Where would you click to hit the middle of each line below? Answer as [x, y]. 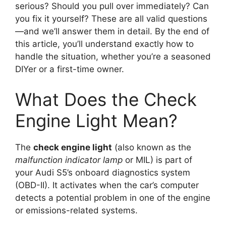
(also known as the [152, 147]
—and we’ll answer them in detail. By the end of [112, 32]
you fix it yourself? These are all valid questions [111, 19]
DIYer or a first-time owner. [70, 69]
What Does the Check [106, 99]
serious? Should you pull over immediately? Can [112, 6]
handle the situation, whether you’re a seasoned [113, 57]
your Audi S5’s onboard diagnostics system [103, 172]
